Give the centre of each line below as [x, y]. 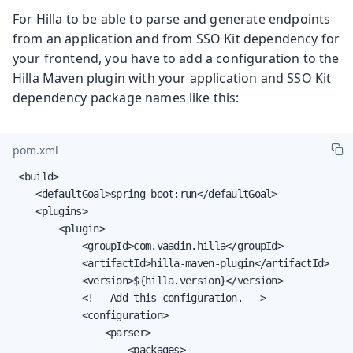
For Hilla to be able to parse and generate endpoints [172, 19]
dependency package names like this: [126, 97]
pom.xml [35, 150]
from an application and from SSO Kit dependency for [176, 38]
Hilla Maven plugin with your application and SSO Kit [172, 78]
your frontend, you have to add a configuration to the [176, 58]
